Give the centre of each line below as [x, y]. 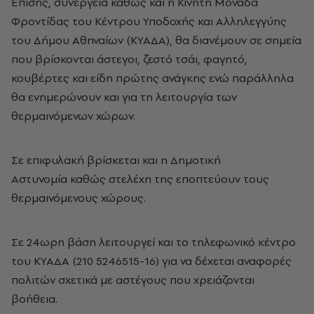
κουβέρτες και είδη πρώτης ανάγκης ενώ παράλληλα [152, 78]
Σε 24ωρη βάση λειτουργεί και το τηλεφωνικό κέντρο [153, 242]
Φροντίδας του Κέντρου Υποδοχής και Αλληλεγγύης [149, 21]
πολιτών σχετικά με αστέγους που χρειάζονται [133, 280]
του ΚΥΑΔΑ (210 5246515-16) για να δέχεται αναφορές [151, 261]
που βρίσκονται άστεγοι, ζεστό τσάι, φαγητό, [129, 59]
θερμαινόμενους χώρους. [78, 198]
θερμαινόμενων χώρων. [73, 116]
